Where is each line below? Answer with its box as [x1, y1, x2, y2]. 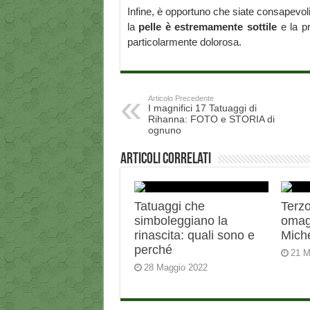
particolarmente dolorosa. [127, 36, 241, 48]
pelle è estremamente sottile [134, 21, 277, 33]
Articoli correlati [120, 152, 211, 168]
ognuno [147, 125, 181, 136]
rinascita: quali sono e [134, 228, 255, 243]
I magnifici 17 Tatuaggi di [147, 102, 257, 114]
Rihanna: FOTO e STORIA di [147, 113, 275, 125]
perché [134, 243, 172, 257]
